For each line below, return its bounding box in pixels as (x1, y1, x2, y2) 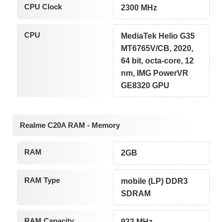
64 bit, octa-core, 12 (121, 56, 194, 65)
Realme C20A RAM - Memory (20, 121, 120, 130)
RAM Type (24, 176, 60, 185)
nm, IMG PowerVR (121, 68, 189, 77)
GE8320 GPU (121, 81, 170, 90)
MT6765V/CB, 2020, (121, 44, 194, 53)
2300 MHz (121, 3, 158, 12)
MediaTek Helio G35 (121, 31, 195, 40)
